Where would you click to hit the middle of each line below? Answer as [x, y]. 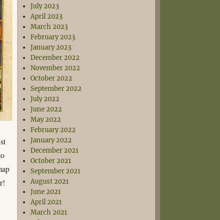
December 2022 [55, 58]
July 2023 [45, 6]
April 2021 [46, 202]
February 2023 [53, 37]
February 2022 [53, 130]
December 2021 [55, 151]
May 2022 [46, 120]
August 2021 [50, 181]
